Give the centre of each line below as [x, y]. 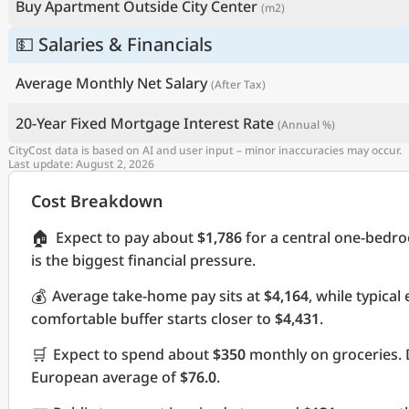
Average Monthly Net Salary [111, 83]
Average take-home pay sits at [158, 296]
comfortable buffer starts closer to [153, 319]
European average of [105, 377]
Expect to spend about [133, 354]
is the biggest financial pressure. [143, 260]
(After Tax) [238, 84]
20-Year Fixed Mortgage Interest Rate [145, 123]
